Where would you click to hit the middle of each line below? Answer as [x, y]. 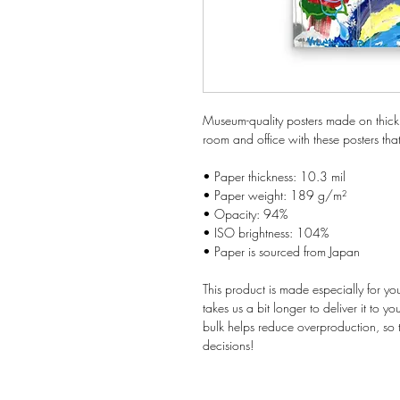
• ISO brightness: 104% [266, 233]
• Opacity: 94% [245, 214]
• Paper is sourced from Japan [281, 251]
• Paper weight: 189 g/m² [275, 195]
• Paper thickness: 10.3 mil [274, 176]
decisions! [228, 345]
